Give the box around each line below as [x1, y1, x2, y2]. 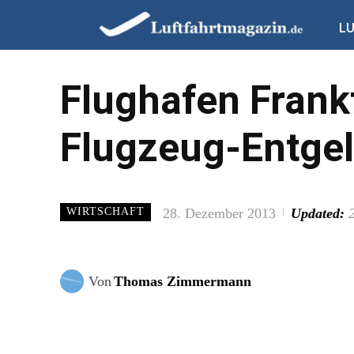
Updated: [291, 205, 345, 221]
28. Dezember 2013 [163, 205, 276, 221]
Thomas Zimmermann [114, 273, 251, 290]
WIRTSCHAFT [66, 205, 145, 218]
